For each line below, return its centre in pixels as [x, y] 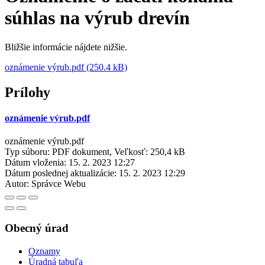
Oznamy [44, 251]
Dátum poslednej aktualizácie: [61, 173]
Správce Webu [59, 184]
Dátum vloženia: [35, 163]
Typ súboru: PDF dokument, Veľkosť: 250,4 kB [95, 152]
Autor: [17, 184]
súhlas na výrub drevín [97, 18]
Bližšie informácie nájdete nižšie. [66, 47]
